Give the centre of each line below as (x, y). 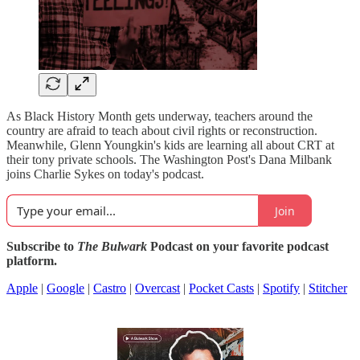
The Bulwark (112, 246)
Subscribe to (42, 246)
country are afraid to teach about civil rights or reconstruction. (162, 131)
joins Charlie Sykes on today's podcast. (105, 174)
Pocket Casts (221, 288)
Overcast (157, 288)
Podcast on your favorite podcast (238, 246)
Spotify (281, 288)
